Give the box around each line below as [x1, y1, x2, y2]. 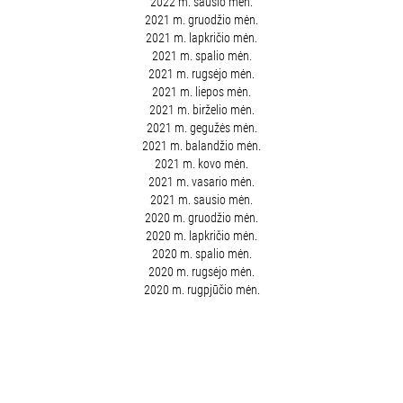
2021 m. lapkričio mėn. [146, 30, 257, 45]
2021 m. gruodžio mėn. [145, 12, 258, 27]
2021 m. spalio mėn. [151, 48, 252, 63]
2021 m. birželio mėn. [148, 102, 255, 117]
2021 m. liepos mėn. [152, 84, 251, 99]
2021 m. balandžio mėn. [142, 138, 261, 153]
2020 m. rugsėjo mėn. [148, 264, 255, 279]
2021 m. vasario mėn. [148, 174, 255, 189]
